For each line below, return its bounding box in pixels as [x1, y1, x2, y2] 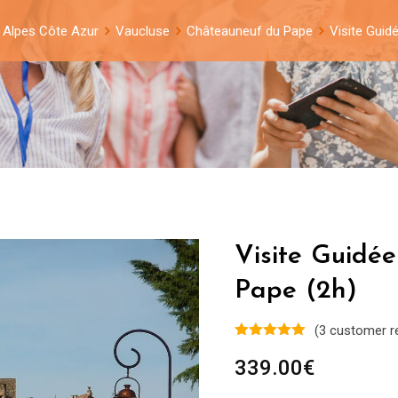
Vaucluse [115, 23, 170, 39]
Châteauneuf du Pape [186, 23, 313, 39]
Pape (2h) [235, 277, 357, 305]
